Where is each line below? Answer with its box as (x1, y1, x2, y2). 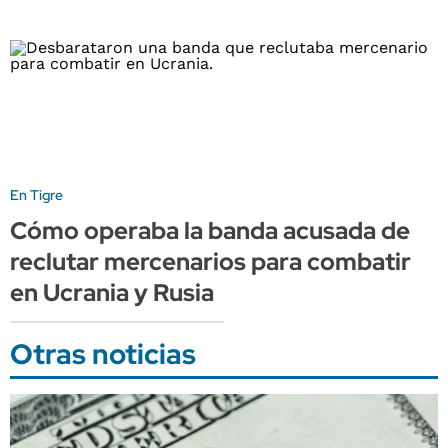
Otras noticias (10, 334, 196, 373)
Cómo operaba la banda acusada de (10, 214, 410, 246)
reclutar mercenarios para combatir (10, 245, 411, 277)
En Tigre (10, 185, 63, 204)
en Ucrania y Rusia (10, 276, 214, 308)
